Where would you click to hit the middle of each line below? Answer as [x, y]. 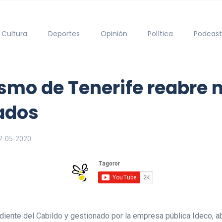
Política [161, 33]
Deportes [64, 33]
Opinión [114, 33]
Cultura [15, 33]
